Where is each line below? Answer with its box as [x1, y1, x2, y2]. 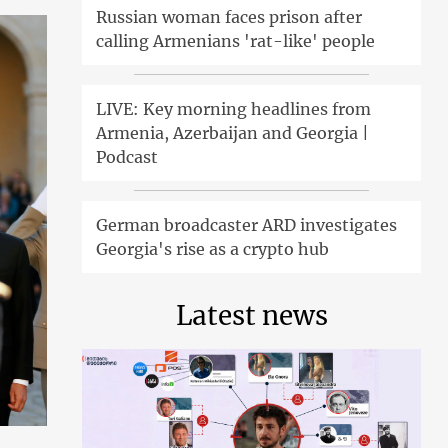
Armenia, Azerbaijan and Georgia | [96, 122, 370, 143]
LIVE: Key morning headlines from [96, 98, 372, 119]
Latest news [175, 298, 328, 332]
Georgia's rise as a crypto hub [96, 238, 330, 259]
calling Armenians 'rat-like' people [96, 30, 376, 51]
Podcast [96, 146, 159, 167]
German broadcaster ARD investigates [96, 214, 398, 235]
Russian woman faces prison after [96, 6, 363, 27]
